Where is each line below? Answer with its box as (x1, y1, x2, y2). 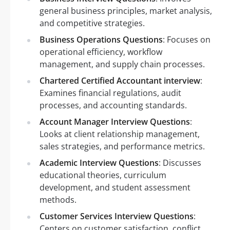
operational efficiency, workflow (40, 46, 162, 57)
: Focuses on (163, 33, 210, 45)
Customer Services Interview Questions (40, 210, 194, 222)
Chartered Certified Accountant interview (40, 74, 200, 86)
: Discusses (159, 157, 201, 168)
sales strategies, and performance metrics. (40, 140, 205, 152)
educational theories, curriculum (40, 169, 166, 181)
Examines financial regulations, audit (40, 87, 181, 99)
